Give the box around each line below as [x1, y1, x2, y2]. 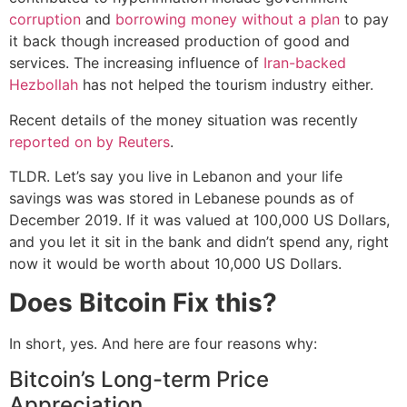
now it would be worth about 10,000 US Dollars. [9, 254, 342, 273]
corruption [9, 10, 81, 29]
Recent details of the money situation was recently [9, 110, 358, 129]
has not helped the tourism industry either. [78, 75, 373, 94]
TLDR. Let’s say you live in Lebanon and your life [9, 167, 342, 186]
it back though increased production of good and [9, 32, 350, 51]
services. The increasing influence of [9, 54, 263, 73]
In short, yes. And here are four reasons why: [9, 333, 317, 352]
